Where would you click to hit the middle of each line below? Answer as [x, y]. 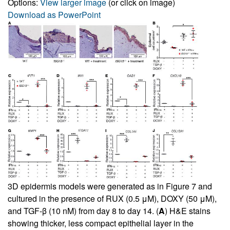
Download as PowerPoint [54, 14]
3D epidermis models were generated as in [87, 186]
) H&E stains [188, 210]
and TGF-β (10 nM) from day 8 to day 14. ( [83, 210]
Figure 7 [181, 186]
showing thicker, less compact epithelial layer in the [101, 223]
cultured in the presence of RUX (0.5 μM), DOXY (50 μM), [112, 198]
